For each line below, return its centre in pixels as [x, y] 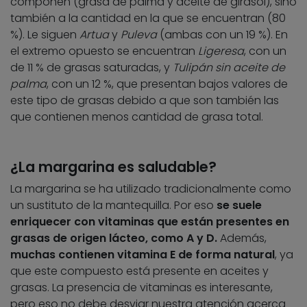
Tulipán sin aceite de [229, 68]
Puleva [139, 35]
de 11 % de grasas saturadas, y [91, 68]
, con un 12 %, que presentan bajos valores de [167, 84]
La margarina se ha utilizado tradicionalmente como [151, 189]
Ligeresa [221, 51]
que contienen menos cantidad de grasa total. [137, 117]
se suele [239, 206]
